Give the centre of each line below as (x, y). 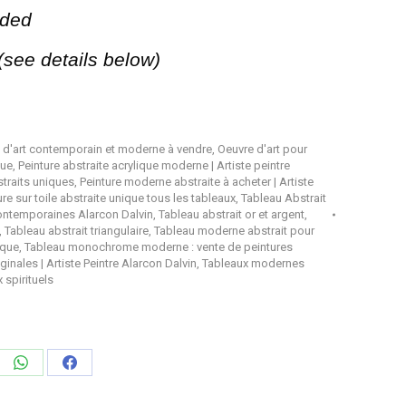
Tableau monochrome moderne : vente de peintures (159, 246)
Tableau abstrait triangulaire (77, 230)
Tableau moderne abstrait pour (234, 230)
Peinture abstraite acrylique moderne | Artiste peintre (154, 165)
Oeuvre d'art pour (262, 149)
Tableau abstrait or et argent (232, 214)
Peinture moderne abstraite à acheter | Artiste (197, 181)
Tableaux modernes (253, 263)
